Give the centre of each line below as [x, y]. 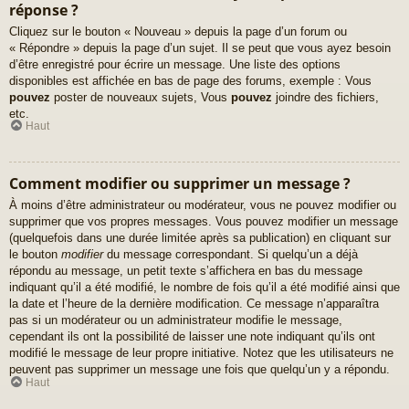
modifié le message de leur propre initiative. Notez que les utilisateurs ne [201, 353]
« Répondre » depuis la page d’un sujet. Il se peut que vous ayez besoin [200, 47]
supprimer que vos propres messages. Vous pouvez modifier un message [204, 222]
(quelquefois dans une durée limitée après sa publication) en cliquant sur [200, 238]
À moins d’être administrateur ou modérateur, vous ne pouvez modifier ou [203, 205]
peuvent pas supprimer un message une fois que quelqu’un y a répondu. [199, 370]
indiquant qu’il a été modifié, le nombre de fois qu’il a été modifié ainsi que [204, 288]
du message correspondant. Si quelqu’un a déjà [231, 255]
